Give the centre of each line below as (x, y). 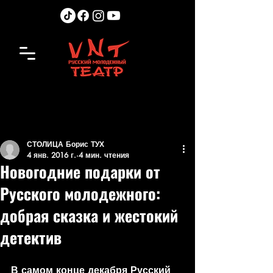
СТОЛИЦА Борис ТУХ (66, 144)
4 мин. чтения (104, 155)
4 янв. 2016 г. (51, 155)
